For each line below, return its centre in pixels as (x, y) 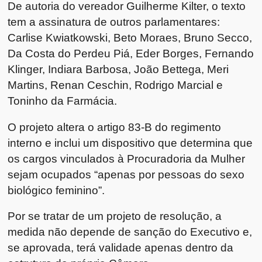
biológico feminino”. (56, 190)
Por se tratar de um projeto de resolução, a (115, 216)
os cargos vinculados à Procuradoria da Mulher (127, 158)
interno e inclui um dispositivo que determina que (130, 142)
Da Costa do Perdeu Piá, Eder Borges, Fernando (131, 53)
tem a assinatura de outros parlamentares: (114, 21)
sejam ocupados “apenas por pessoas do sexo (126, 174)
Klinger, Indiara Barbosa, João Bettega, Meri (118, 69)
